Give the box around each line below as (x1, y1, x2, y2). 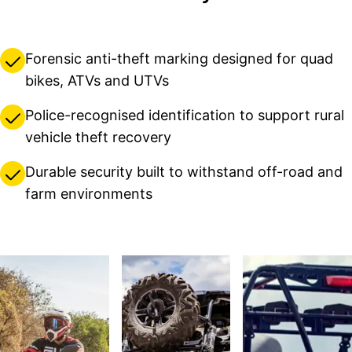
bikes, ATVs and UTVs (25, 72, 169, 90)
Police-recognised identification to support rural (25, 107, 344, 124)
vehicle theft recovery (25, 129, 171, 146)
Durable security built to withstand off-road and (25, 163, 343, 181)
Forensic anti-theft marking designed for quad (25, 50, 333, 68)
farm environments (25, 185, 152, 203)
